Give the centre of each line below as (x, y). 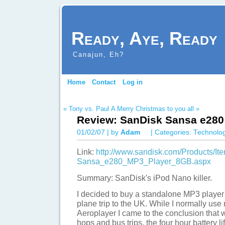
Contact (104, 82)
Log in (132, 82)
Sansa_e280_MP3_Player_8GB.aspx (144, 161)
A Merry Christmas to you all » (155, 109)
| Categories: (171, 132)
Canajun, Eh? (98, 54)
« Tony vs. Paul (86, 109)
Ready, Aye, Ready (144, 38)
